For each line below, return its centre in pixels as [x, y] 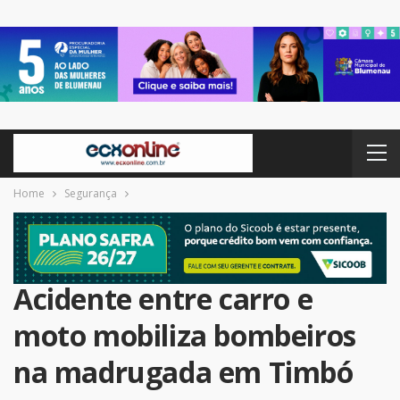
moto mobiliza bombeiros [185, 336]
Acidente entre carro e [163, 299]
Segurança [91, 193]
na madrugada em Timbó [183, 372]
